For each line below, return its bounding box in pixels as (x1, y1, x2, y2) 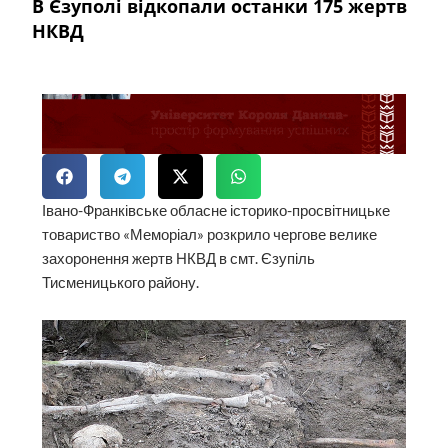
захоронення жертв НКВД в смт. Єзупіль (42, 249, 316, 267)
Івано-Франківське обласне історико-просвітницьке (42, 201, 391, 219)
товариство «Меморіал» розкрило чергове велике (42, 225, 378, 243)
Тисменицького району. (42, 273, 200, 291)
